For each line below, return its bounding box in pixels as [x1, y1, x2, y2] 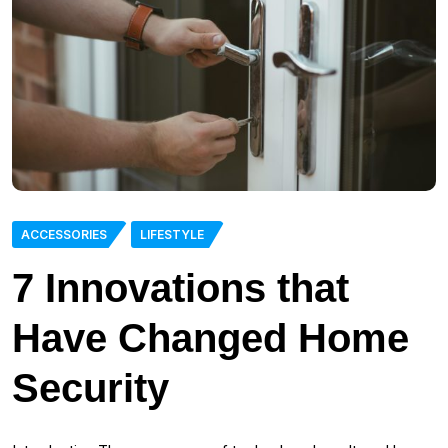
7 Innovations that [12, 265, 349, 310]
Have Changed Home [12, 315, 409, 360]
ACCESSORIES [21, 226, 107, 242]
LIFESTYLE [140, 226, 204, 242]
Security [12, 365, 169, 410]
